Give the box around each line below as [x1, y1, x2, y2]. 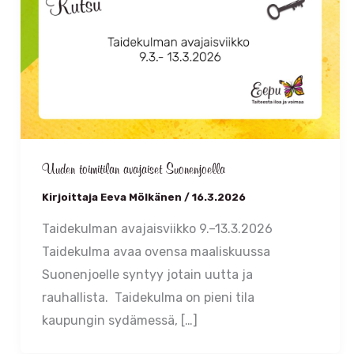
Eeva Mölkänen [100, 191, 184, 204]
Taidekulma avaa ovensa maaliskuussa [42, 243, 277, 259]
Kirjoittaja [42, 191, 100, 204]
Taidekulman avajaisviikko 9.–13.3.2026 [42, 220, 279, 236]
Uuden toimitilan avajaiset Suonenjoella [42, 163, 225, 178]
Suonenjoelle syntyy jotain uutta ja [42, 266, 253, 282]
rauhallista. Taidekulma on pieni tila [42, 289, 254, 305]
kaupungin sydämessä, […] [42, 312, 198, 328]
